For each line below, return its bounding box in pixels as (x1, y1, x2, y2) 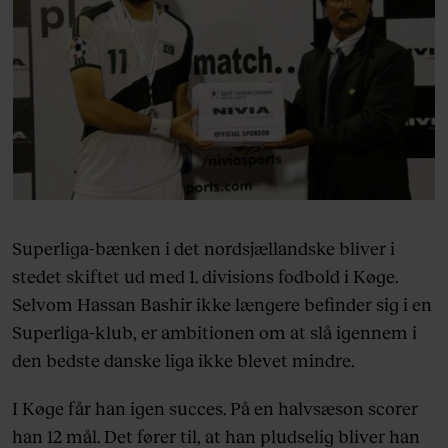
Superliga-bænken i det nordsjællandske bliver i (12, 237, 395, 260)
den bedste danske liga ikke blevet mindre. (12, 349, 354, 372)
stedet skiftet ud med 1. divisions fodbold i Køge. (12, 265, 398, 288)
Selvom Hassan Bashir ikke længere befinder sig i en (12, 293, 432, 316)
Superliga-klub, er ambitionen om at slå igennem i (12, 321, 417, 344)
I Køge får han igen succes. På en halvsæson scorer (12, 397, 418, 420)
